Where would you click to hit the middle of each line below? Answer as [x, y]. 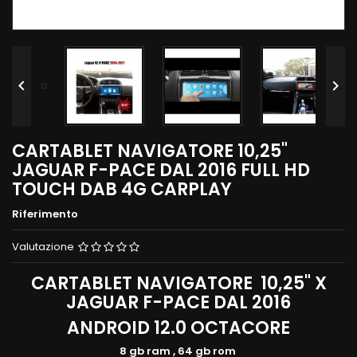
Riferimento [45, 214]
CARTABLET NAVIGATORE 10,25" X [178, 283]
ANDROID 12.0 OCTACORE [178, 328]
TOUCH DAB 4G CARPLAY [122, 189]
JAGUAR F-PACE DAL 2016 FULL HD [161, 170]
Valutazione [44, 246]
